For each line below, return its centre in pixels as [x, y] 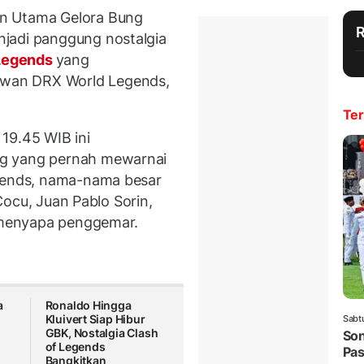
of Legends [75, 347]
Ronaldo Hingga [88, 305]
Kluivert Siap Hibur [95, 319]
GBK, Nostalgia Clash [102, 333]
